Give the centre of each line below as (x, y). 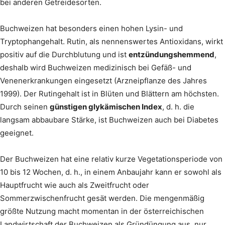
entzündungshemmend (172, 54)
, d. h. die (178, 106)
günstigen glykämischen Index (106, 106)
